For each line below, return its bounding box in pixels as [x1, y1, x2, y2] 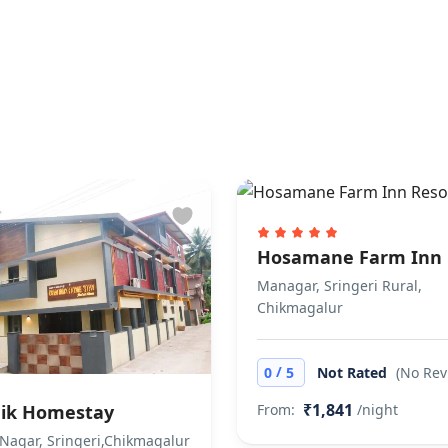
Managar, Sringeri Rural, [257, 276, 422, 295]
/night [357, 400, 398, 419]
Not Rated [317, 363, 391, 382]
